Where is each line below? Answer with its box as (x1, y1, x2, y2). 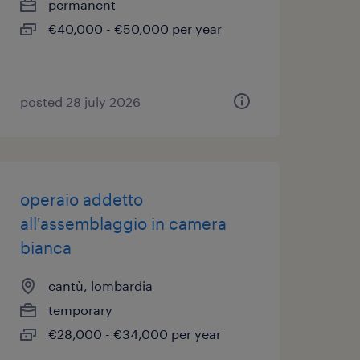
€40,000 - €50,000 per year (47, 21, 222, 36)
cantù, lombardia (47, 278, 153, 293)
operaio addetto (19, 190, 143, 209)
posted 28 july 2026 (19, 94, 141, 109)
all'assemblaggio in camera (19, 214, 227, 233)
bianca (19, 238, 72, 257)
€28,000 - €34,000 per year (47, 326, 221, 342)
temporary (47, 302, 112, 317)
